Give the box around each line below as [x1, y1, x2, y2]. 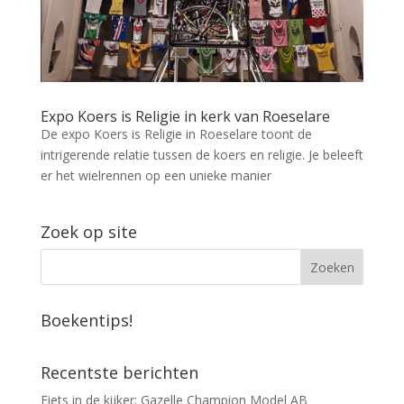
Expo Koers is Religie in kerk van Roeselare [40, 106, 330, 127]
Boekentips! [40, 309, 133, 332]
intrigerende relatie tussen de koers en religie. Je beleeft [40, 146, 363, 164]
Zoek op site [40, 221, 137, 243]
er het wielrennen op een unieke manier [40, 167, 271, 185]
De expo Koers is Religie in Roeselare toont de [40, 125, 312, 143]
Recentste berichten [40, 362, 198, 384]
